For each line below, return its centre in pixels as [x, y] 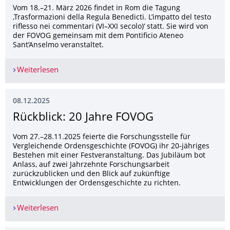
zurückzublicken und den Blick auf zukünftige [91, 174]
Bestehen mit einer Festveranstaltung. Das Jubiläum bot [109, 156]
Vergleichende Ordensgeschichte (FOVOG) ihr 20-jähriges [111, 146]
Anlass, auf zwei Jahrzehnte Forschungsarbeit [91, 165]
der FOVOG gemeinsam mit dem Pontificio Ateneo [98, 36]
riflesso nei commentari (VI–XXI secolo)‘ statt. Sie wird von [111, 27]
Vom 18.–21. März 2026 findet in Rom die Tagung [97, 8]
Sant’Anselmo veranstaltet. [58, 45]
